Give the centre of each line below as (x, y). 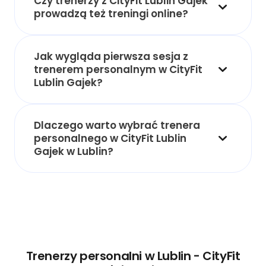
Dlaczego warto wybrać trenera (117, 125)
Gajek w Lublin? (74, 151)
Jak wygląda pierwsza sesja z (111, 56)
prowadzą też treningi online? (111, 13)
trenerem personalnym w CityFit (118, 69)
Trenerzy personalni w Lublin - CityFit (133, 256)
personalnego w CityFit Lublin (110, 138)
